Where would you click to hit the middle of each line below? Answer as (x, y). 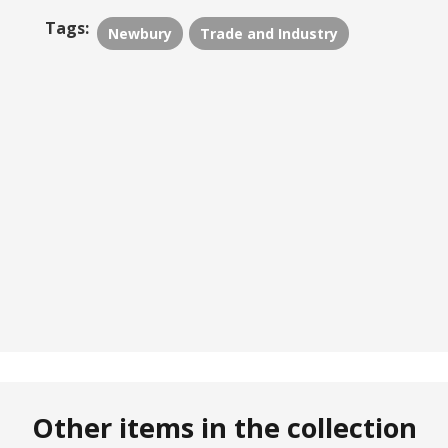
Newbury (139, 33)
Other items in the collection (224, 427)
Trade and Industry (268, 33)
